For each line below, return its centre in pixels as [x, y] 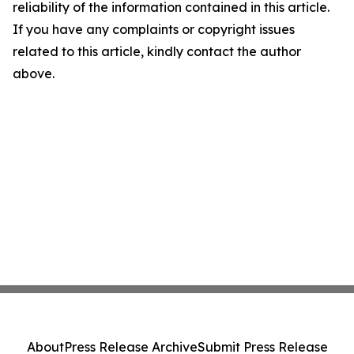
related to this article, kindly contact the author [157, 51]
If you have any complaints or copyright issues [154, 29]
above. [34, 73]
